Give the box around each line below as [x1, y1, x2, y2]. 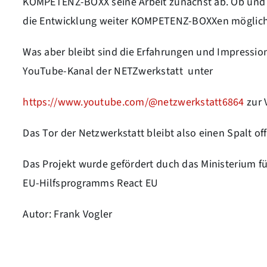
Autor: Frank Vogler [23, 207, 113, 222]
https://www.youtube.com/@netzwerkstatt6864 [23, 95, 244, 110]
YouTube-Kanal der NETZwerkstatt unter [23, 64, 213, 79]
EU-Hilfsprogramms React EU [23, 176, 159, 191]
